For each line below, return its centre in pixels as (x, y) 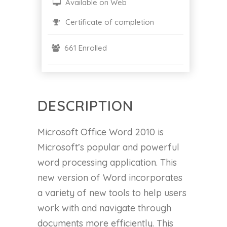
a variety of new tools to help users (112, 193)
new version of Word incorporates (110, 178)
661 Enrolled (85, 48)
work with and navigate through (104, 208)
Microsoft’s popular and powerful (108, 147)
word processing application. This (107, 163)
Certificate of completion (109, 22)
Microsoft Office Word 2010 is (101, 132)
